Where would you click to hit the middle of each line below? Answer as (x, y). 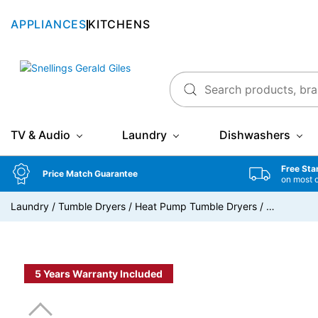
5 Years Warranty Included (99, 274)
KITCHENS (119, 24)
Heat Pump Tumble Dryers (196, 206)
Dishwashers (254, 135)
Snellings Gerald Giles (60, 67)
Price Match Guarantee (90, 174)
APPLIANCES (49, 24)
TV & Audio (40, 135)
